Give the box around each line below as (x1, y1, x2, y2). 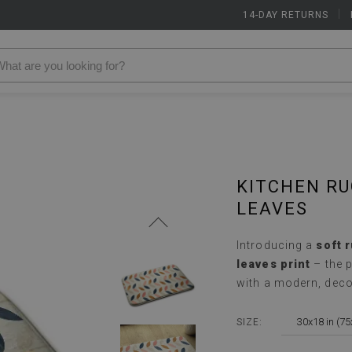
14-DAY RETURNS (243, 9, 328, 20)
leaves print (236, 258, 311, 270)
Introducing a (236, 239, 317, 251)
